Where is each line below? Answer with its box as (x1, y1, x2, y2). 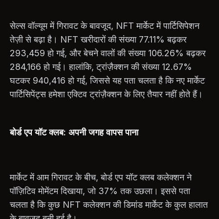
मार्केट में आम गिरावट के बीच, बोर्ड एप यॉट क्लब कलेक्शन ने (10, 172, 192, 182)
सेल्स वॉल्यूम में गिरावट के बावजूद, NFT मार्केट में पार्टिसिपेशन (10, 20, 199, 31)
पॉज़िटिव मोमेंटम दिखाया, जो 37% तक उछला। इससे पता (10, 185, 190, 196)
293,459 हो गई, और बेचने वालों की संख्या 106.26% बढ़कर (10, 47, 206, 58)
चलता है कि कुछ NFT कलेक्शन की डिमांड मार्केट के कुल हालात (10, 199, 208, 210)
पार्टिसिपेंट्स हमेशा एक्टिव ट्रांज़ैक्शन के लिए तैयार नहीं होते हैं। (10, 88, 203, 99)
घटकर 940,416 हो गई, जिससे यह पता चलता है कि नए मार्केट (10, 75, 205, 86)
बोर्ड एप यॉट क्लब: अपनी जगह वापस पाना (10, 127, 138, 137)
